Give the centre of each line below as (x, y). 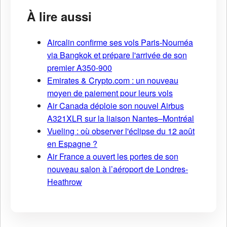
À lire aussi (59, 16)
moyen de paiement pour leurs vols (110, 93)
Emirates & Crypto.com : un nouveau (113, 81)
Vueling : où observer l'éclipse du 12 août (121, 131)
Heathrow (65, 182)
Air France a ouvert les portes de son (113, 157)
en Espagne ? (72, 144)
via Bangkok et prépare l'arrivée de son (117, 55)
